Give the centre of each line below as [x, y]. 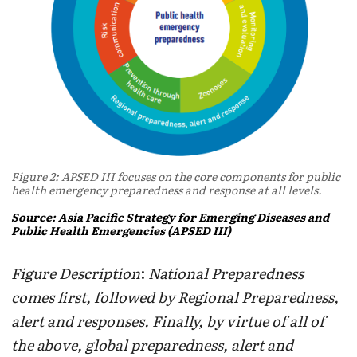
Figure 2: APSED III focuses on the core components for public [176, 177]
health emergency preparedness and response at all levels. [167, 190]
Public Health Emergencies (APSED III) [121, 231]
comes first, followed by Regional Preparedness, [175, 297]
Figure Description [76, 273]
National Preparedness [226, 273]
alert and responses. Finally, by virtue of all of [168, 321]
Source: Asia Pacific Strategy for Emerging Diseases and [170, 217]
